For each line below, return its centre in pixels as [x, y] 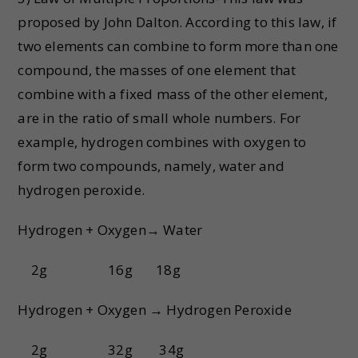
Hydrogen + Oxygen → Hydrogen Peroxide [155, 310]
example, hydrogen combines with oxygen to [162, 142]
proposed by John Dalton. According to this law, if [177, 22]
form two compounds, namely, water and [151, 166]
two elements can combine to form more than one [178, 46]
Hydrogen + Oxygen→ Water [110, 230]
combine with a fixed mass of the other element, [173, 94]
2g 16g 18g [99, 270]
